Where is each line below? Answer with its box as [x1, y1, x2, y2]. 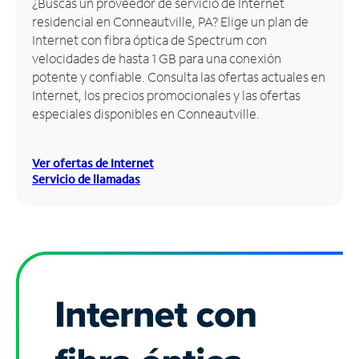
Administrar [12, 22, 86, 40]
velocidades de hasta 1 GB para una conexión [32, 49, 281, 67]
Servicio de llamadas [32, 171, 140, 187]
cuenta [12, 42, 54, 59]
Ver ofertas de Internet [32, 155, 154, 171]
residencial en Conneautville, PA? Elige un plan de [32, 12, 309, 30]
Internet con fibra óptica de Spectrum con [32, 30, 267, 48]
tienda [12, 94, 51, 111]
